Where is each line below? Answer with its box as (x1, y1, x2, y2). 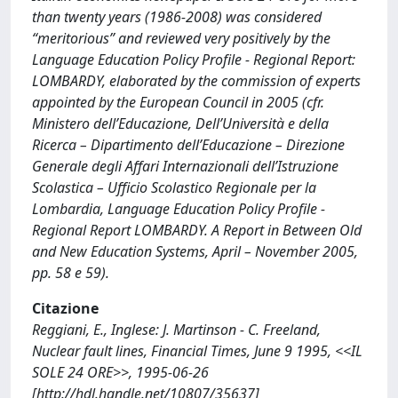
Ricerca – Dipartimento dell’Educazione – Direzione (32, 135, 345, 155)
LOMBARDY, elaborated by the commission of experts (32, 71, 361, 91)
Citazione (32, 298, 99, 318)
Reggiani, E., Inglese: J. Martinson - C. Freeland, (32, 320, 321, 339)
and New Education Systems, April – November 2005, (32, 242, 358, 261)
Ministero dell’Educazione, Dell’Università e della (32, 114, 329, 133)
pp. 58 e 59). (32, 263, 109, 283)
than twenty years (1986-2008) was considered (32, 7, 322, 27)
